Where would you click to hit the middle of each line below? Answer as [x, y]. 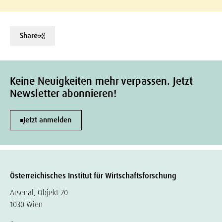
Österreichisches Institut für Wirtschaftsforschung [93, 176]
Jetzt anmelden [47, 120]
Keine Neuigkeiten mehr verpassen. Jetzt [101, 81]
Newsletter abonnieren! [63, 94]
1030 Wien [26, 204]
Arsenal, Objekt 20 [39, 193]
